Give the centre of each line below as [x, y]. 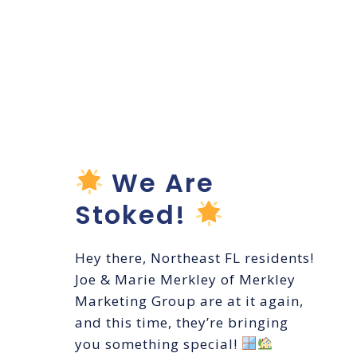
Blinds [133, 91]
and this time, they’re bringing [182, 322]
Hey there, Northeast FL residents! [194, 257]
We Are [159, 182]
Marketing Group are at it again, [189, 300]
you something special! [158, 343]
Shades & [157, 51]
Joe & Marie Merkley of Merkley [185, 279]
